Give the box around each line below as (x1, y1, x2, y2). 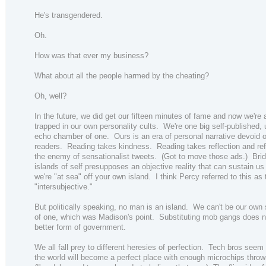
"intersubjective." (34, 182, 93, 192)
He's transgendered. (34, 11, 103, 20)
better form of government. (34, 223, 126, 232)
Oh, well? (34, 91, 66, 101)
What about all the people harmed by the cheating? (34, 71, 209, 81)
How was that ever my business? (34, 51, 148, 61)
